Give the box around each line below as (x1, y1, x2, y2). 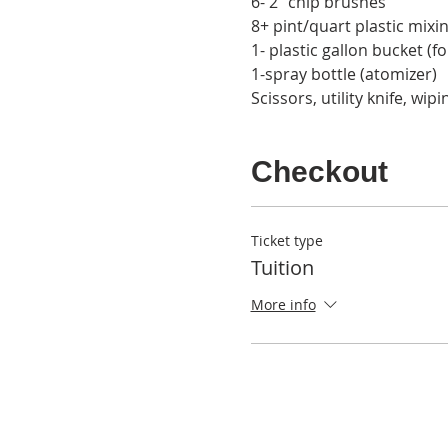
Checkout (250, 155, 388, 188)
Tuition (250, 254, 314, 281)
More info (250, 295, 316, 315)
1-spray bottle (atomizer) (250, 63, 437, 85)
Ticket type (250, 231, 323, 250)
